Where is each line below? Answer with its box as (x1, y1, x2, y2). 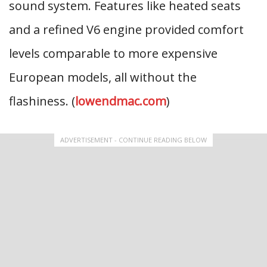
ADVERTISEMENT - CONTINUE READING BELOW (60, 135, 207, 144)
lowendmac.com (75, 93, 166, 109)
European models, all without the (9, 69, 197, 85)
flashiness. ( (9, 93, 75, 109)
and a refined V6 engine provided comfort (9, 21, 244, 38)
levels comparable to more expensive (9, 45, 218, 61)
